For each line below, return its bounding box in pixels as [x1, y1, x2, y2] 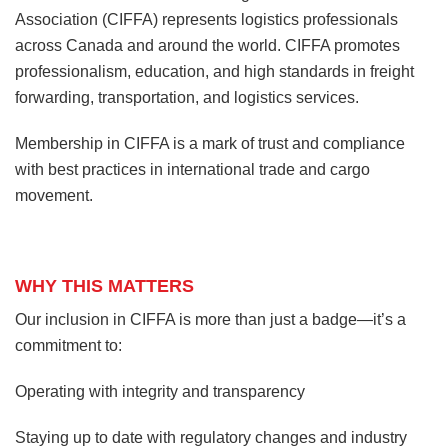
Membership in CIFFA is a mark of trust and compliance [15, 135, 405, 153]
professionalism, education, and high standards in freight [15, 63, 414, 81]
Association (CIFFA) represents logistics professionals [15, 11, 398, 29]
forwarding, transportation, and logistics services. [15, 89, 359, 107]
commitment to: [15, 337, 122, 355]
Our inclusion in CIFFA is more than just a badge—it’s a [15, 311, 406, 329]
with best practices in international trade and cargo [15, 161, 370, 179]
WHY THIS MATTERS [15, 276, 194, 297]
